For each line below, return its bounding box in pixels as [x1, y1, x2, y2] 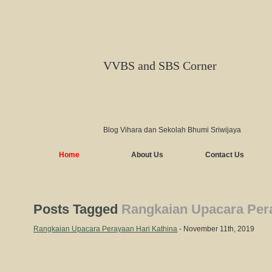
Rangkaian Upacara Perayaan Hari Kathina [33, 225, 177, 233]
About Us [131, 151, 163, 159]
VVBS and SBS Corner [103, 59, 217, 72]
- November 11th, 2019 [177, 225, 254, 233]
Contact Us [205, 151, 244, 159]
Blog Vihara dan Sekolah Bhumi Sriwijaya [103, 126, 241, 134]
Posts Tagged [33, 202, 121, 217]
